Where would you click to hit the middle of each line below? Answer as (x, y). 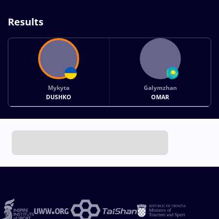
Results (26, 22)
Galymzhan (160, 88)
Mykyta (59, 88)
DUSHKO (59, 97)
